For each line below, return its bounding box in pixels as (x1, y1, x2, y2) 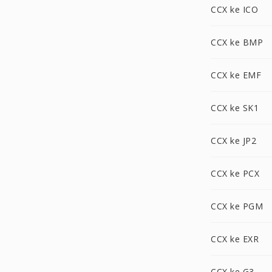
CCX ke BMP (211, 36, 263, 48)
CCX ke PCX (211, 168, 259, 179)
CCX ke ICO (211, 4, 258, 15)
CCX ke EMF (211, 69, 261, 81)
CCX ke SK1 (211, 102, 259, 114)
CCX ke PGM (211, 200, 263, 212)
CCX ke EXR (211, 233, 259, 245)
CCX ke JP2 (211, 135, 256, 146)
